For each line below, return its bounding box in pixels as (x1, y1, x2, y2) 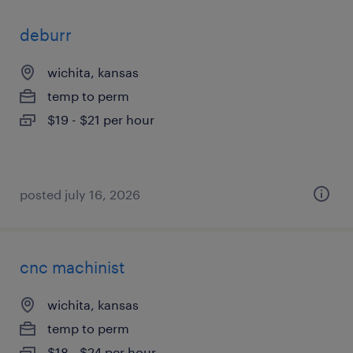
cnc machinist (20, 258, 124, 277)
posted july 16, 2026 (20, 187, 140, 202)
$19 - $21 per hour (47, 112, 154, 127)
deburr (20, 25, 72, 44)
